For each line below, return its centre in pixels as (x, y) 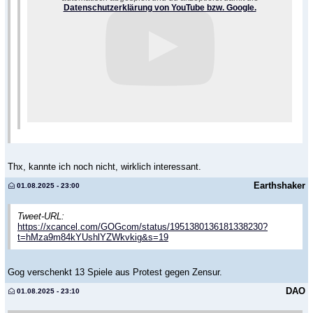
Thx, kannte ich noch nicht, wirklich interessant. (104, 166)
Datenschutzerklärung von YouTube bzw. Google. (160, 7)
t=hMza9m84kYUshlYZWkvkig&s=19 (93, 237)
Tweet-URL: (41, 216)
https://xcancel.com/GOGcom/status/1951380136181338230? (143, 226)
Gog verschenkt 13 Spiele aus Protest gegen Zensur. (115, 272)
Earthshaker (279, 185)
